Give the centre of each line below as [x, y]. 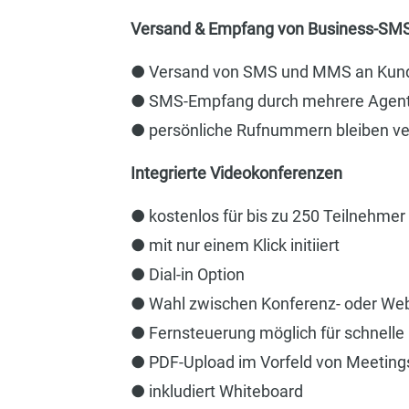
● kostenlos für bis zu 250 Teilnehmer [267, 215]
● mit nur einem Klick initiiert [235, 245]
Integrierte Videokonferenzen [236, 173]
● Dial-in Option [187, 274]
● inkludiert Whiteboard [216, 391]
